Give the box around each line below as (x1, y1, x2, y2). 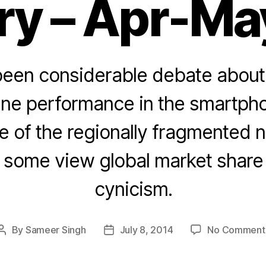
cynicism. (94, 177, 172, 201)
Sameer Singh (25, 223, 86, 236)
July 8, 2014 (119, 223, 173, 236)
